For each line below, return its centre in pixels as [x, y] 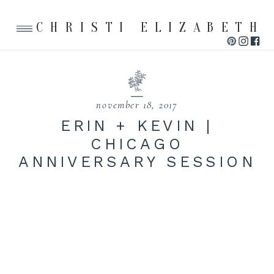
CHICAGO [137, 144]
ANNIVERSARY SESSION [137, 161]
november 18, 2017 [137, 105]
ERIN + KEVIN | [137, 125]
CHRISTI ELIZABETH [151, 28]
